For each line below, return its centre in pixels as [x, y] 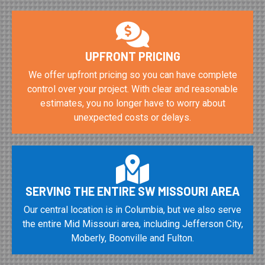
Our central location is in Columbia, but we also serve [132, 209]
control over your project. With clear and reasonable [132, 89]
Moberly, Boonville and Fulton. [132, 238]
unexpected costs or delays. [132, 117]
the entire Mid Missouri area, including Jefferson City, [132, 224]
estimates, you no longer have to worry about [132, 103]
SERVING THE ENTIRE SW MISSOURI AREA [132, 191]
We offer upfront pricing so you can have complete [132, 75]
